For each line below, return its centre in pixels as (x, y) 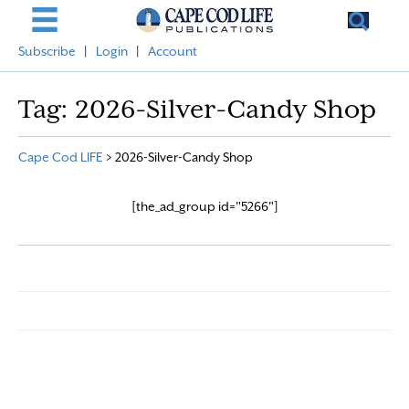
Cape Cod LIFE (61, 157)
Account (173, 51)
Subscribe (47, 51)
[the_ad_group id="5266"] (204, 206)
